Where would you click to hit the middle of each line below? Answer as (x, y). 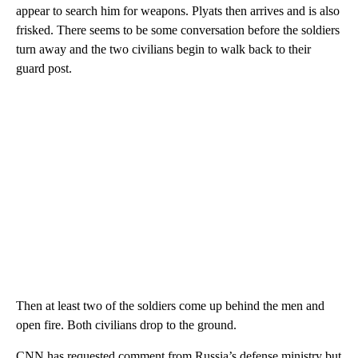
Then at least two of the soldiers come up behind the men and (170, 306)
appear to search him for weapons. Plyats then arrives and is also (178, 11)
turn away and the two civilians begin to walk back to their (163, 50)
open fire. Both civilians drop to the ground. (126, 325)
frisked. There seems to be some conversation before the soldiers (178, 30)
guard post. (44, 69)
